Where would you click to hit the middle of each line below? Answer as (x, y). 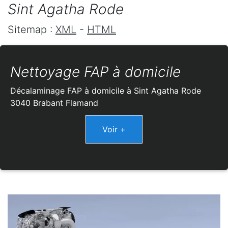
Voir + (114, 130)
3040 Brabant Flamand (54, 103)
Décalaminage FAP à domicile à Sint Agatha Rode (106, 91)
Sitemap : (32, 30)
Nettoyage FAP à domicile (95, 72)
